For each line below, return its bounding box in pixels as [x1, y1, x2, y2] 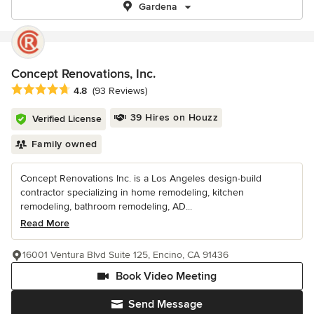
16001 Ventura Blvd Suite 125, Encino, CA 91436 [22, 249, 228, 261]
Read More [20, 217, 69, 230]
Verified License [32, 113, 102, 125]
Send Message [128, 297, 203, 312]
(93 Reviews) [93, 85, 147, 97]
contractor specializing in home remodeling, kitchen [20, 186, 244, 199]
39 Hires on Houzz [130, 111, 218, 124]
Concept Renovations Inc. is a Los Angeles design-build [20, 172, 261, 185]
